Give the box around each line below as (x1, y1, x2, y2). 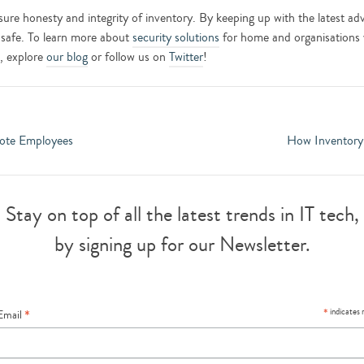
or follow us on (88, 48, 169, 66)
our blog (46, 48, 88, 66)
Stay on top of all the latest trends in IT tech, (5, 200, 359, 229)
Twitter (169, 48, 203, 66)
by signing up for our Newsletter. (54, 230, 310, 259)
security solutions (132, 28, 219, 46)
